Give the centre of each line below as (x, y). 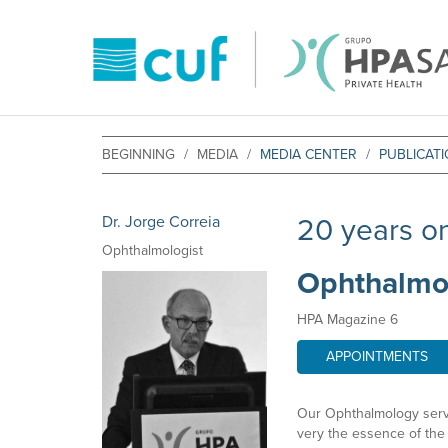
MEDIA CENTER (308, 154)
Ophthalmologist (152, 250)
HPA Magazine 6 (347, 319)
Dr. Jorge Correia (161, 222)
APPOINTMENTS (377, 356)
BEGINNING (138, 154)
